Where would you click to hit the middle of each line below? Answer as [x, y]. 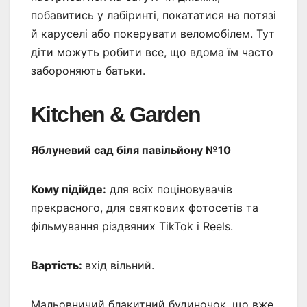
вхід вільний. [120, 265]
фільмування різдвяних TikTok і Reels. [132, 226]
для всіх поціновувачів [169, 189]
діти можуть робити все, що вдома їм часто [152, 52]
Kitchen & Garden [116, 114]
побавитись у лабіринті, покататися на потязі [153, 15]
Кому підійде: [69, 189]
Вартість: [58, 265]
